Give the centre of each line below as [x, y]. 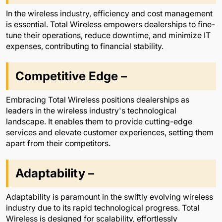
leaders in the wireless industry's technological [91, 110]
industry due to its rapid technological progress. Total [103, 207]
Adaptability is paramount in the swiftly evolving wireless [110, 196]
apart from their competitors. [58, 143]
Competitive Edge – [71, 76]
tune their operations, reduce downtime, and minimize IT [108, 35]
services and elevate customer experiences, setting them [110, 132]
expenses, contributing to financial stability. [85, 46]
